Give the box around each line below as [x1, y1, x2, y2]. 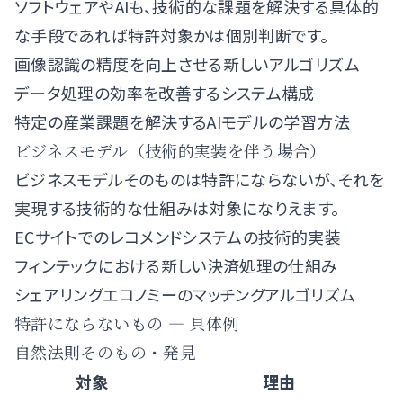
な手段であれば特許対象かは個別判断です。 [14, 23, 329, 47]
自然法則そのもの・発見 [14, 340, 196, 363]
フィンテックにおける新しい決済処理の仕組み [14, 254, 338, 277]
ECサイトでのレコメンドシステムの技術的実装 [14, 225, 341, 248]
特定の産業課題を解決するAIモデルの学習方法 [14, 110, 350, 133]
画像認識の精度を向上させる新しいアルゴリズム [14, 52, 360, 76]
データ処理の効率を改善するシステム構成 [14, 81, 315, 104]
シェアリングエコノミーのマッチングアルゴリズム [14, 282, 356, 306]
